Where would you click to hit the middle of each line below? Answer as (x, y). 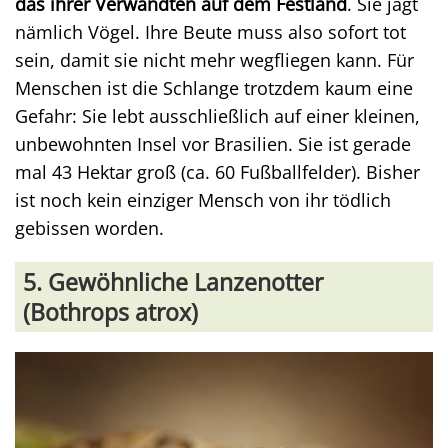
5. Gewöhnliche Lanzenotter (173, 281)
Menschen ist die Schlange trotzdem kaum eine (214, 87)
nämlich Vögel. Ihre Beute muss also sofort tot (210, 31)
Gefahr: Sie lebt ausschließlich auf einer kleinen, (217, 115)
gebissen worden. (89, 227)
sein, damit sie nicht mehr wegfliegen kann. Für (214, 59)
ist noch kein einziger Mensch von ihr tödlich (203, 199)
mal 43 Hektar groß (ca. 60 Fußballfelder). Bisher (217, 171)
